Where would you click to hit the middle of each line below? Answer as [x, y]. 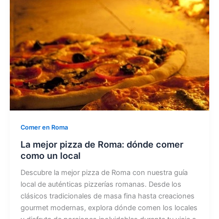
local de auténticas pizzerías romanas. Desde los [101, 184]
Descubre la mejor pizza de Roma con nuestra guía [104, 172]
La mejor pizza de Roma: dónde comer [102, 144]
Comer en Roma [44, 128]
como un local [50, 155]
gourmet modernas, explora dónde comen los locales [109, 208]
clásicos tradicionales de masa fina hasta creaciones [107, 196]
